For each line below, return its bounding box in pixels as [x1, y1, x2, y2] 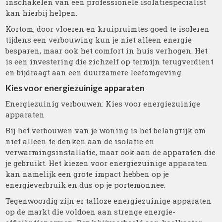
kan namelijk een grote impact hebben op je [5, 169, 169, 179]
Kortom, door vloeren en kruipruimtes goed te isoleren [5, 24, 210, 34]
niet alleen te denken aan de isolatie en [5, 136, 155, 146]
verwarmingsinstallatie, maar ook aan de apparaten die [5, 147, 216, 157]
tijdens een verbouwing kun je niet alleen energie [5, 35, 192, 45]
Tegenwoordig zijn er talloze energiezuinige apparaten [5, 196, 212, 206]
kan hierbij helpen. [5, 8, 78, 18]
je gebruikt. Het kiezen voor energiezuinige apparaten [5, 158, 208, 168]
